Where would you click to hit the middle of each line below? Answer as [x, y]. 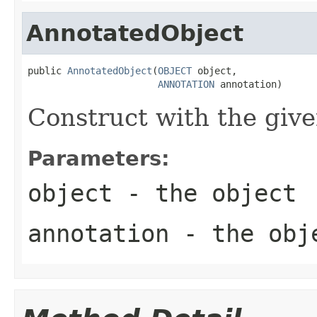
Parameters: [99, 158]
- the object [204, 193]
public [47, 70]
